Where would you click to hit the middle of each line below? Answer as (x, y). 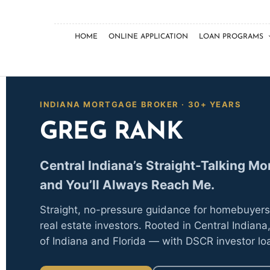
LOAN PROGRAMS (231, 37)
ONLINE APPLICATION (148, 37)
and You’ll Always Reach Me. (127, 185)
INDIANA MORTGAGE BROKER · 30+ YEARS (141, 105)
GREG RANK (111, 132)
